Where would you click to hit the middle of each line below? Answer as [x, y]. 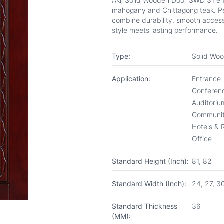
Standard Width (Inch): [149, 184]
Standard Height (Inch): [150, 161]
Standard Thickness [145, 206]
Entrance [206, 79]
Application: [131, 79]
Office [202, 139]
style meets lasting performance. [165, 30]
